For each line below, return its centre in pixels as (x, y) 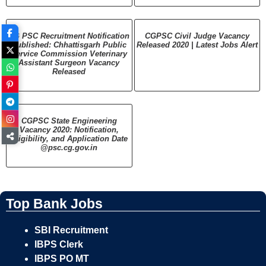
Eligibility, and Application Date (69, 139)
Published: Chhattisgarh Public (69, 45)
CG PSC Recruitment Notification (69, 36)
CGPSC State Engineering (69, 121)
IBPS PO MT (62, 259)
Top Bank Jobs (54, 204)
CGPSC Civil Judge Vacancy (197, 36)
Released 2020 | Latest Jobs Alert (197, 45)
